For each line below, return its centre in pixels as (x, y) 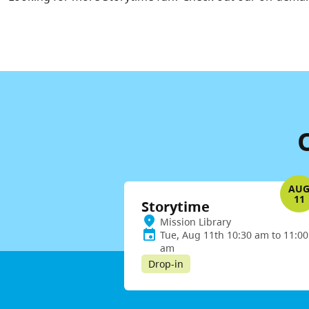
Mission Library (196, 222)
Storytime (176, 207)
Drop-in (166, 264)
